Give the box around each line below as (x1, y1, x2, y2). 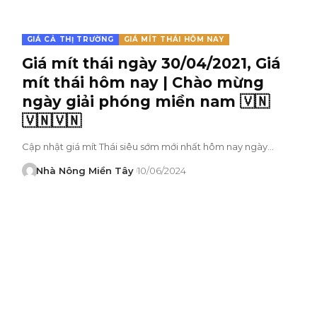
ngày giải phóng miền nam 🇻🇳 (21, 92, 270, 110)
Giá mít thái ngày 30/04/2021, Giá (21, 54, 280, 72)
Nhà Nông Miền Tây (36, 164, 134, 176)
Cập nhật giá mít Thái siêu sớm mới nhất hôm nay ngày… (21, 140, 274, 152)
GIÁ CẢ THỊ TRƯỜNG (26, 34, 114, 44)
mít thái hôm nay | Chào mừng (21, 73, 264, 91)
